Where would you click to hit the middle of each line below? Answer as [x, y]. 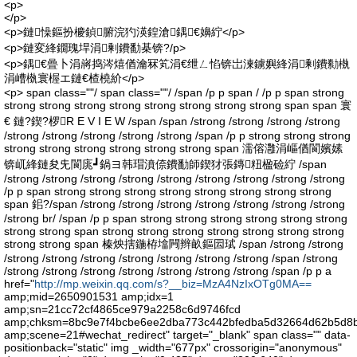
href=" [19, 284]
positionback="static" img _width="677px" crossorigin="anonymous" [173, 347]
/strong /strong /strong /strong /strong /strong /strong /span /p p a [168, 271]
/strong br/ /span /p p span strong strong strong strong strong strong [176, 218]
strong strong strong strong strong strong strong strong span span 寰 [178, 105]
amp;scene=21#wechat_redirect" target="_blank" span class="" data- [177, 335]
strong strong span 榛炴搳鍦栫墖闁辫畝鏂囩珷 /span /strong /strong [174, 244]
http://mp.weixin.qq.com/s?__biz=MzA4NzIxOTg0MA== [173, 284]
